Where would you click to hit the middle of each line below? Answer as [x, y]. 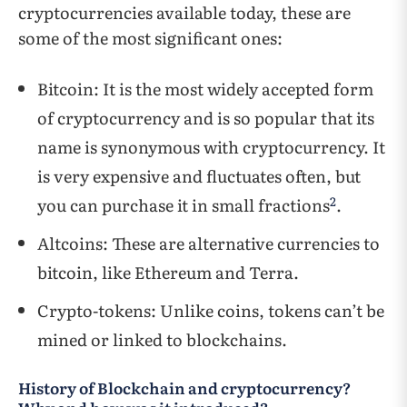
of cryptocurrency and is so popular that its [206, 118]
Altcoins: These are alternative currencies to [208, 243]
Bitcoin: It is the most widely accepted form [205, 89]
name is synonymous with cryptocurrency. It [211, 147]
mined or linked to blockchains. [164, 340]
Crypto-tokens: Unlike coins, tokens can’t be [211, 311]
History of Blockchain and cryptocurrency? [184, 388]
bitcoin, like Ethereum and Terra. [168, 273]
